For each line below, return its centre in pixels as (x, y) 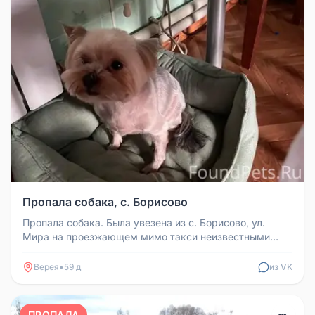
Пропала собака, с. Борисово (105, 202)
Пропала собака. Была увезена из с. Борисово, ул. (144, 223)
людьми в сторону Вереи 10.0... (99, 251)
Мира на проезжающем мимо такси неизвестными (146, 237)
